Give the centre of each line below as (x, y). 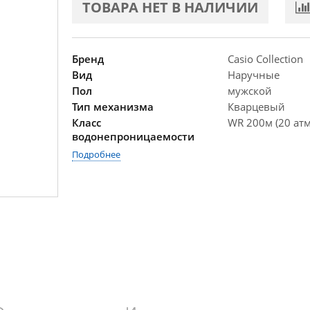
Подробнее (96, 154)
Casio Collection (265, 59)
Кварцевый (256, 107)
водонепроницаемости (133, 136)
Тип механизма (113, 107)
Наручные (254, 75)
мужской (250, 91)
